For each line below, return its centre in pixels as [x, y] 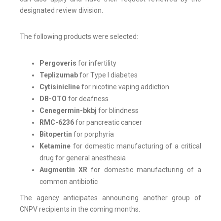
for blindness [118, 111]
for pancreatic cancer [108, 123]
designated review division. [61, 11]
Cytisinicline [60, 87]
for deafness [88, 99]
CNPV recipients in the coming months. [80, 209]
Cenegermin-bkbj [68, 111]
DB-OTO [53, 99]
